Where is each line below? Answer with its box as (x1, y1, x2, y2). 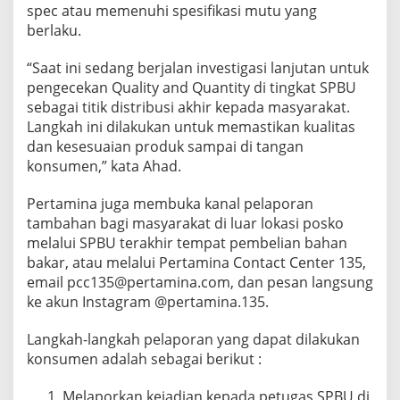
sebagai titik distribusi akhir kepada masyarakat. (27, 96, 350, 117)
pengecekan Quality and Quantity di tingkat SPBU (27, 77, 356, 97)
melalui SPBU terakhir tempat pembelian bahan (27, 232, 347, 253)
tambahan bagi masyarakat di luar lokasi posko (27, 212, 344, 233)
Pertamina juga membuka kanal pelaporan (27, 193, 313, 213)
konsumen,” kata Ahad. (27, 155, 181, 176)
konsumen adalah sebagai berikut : (27, 348, 262, 369)
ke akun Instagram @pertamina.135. (27, 291, 269, 312)
